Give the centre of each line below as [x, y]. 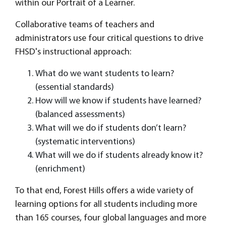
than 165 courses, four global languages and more [111, 218]
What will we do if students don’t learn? [111, 128]
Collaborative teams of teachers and [85, 25]
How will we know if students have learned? [118, 101]
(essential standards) [75, 88]
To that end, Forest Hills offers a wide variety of [104, 191]
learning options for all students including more [106, 205]
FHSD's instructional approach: [73, 52]
